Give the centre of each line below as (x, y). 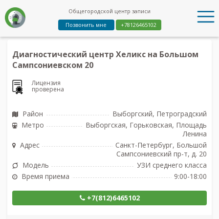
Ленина (195, 133)
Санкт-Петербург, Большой (161, 145)
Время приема (44, 176)
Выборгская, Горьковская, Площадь (146, 125)
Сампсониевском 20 (53, 65)
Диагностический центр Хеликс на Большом (105, 54)
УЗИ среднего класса (172, 165)
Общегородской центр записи (109, 11)
